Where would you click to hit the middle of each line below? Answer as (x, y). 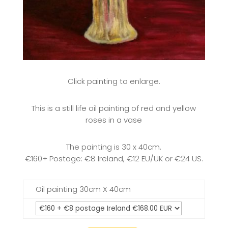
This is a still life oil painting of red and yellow (114, 108)
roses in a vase (114, 120)
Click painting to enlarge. (114, 81)
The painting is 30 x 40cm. (114, 147)
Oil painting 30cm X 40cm (83, 189)
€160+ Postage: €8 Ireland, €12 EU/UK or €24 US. (114, 158)
